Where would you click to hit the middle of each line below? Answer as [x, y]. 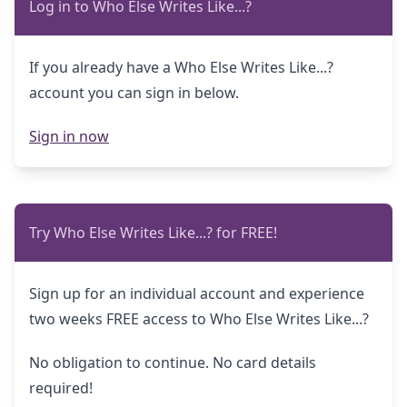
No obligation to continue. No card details [173, 363]
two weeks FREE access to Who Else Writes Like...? [199, 319]
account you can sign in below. [134, 93]
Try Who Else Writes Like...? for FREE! [153, 233]
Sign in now [69, 137]
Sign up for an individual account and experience [197, 294]
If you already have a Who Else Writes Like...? [181, 68]
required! [61, 388]
